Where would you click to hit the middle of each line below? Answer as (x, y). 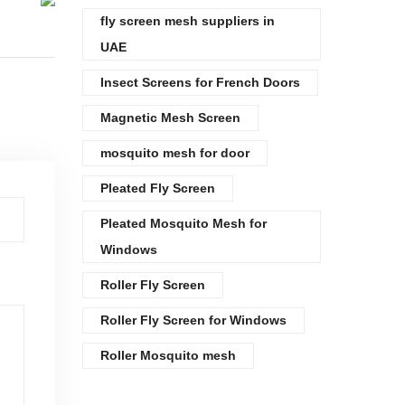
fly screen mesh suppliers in (188, 21)
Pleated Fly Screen (158, 188)
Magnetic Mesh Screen (170, 118)
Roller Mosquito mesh (168, 355)
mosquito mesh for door (175, 153)
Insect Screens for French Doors (200, 82)
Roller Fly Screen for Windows (193, 320)
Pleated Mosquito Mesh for (184, 223)
